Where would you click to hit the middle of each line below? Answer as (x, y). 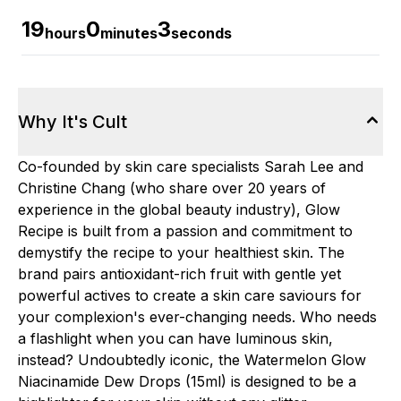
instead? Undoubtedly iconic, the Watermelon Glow (192, 360)
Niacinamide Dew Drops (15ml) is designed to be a (187, 381)
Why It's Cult (73, 122)
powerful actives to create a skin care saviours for (190, 295)
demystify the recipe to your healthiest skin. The (181, 252)
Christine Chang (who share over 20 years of (172, 188)
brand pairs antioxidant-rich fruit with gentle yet (179, 274)
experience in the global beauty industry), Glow (179, 209)
